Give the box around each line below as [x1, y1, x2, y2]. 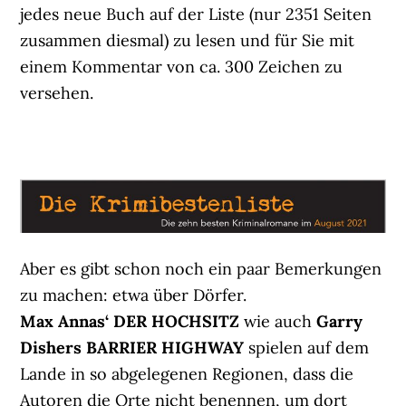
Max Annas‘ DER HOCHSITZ [20, 311, 245, 333]
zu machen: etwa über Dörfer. [20, 285, 247, 306]
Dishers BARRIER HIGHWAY [20, 337, 245, 359]
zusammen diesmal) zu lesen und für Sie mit [20, 29, 355, 51]
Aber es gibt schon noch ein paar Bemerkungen [20, 258, 382, 280]
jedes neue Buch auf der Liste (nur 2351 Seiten [20, 3, 372, 24]
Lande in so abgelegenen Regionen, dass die [20, 363, 354, 385]
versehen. [20, 82, 94, 103]
